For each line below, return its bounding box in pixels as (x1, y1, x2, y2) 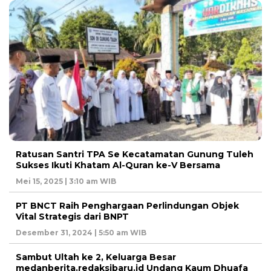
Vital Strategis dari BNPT (16, 211, 129, 222)
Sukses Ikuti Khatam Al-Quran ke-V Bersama (16, 159, 220, 171)
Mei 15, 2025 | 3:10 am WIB (16, 176, 116, 186)
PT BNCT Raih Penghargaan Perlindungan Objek (16, 200, 239, 211)
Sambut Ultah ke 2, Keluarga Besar (16, 251, 176, 263)
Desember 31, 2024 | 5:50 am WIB (16, 227, 146, 237)
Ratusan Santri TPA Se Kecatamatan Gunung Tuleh (16, 148, 253, 160)
